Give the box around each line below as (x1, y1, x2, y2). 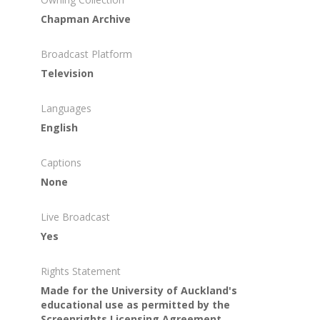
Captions (40, 155, 81, 169)
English (40, 120, 78, 134)
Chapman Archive (40, 11, 131, 26)
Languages (40, 101, 91, 115)
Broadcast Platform (40, 46, 132, 61)
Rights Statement (40, 264, 121, 278)
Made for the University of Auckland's (40, 283, 237, 297)
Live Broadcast (40, 209, 110, 224)
